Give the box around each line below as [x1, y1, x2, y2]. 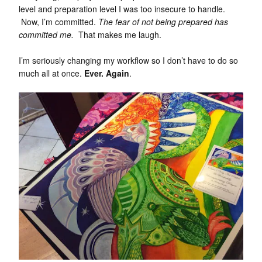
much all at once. [19, 67, 84, 79]
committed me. [19, 28, 74, 40]
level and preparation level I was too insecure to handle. [19, 2, 225, 15]
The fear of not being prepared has [96, 15, 228, 27]
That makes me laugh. [74, 28, 161, 40]
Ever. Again [84, 67, 129, 79]
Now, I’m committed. [19, 15, 96, 27]
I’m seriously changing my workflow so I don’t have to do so [19, 54, 238, 66]
